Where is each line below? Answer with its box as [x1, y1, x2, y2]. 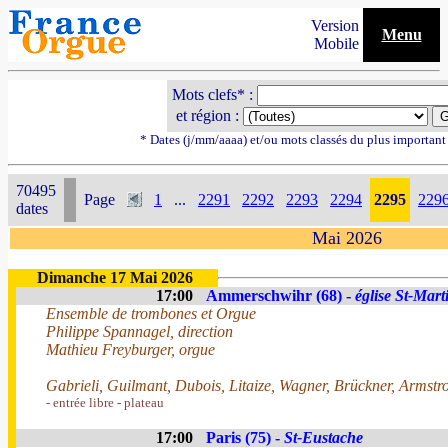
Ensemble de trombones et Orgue [46, 305, 256, 322]
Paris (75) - [206, 429, 284, 446]
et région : [171, 107, 243, 124]
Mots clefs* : [171, 86, 257, 103]
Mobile [314, 35, 363, 52]
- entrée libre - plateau [46, 395, 164, 410]
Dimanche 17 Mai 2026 [37, 269, 193, 286]
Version [311, 17, 363, 34]
